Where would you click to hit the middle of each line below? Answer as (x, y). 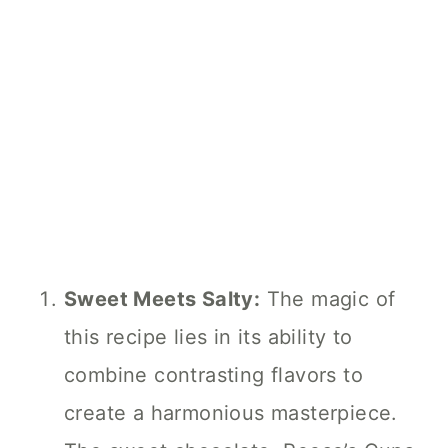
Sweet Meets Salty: (162, 299)
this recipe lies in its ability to (208, 337)
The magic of (328, 299)
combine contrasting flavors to (213, 375)
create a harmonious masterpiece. (231, 413)
